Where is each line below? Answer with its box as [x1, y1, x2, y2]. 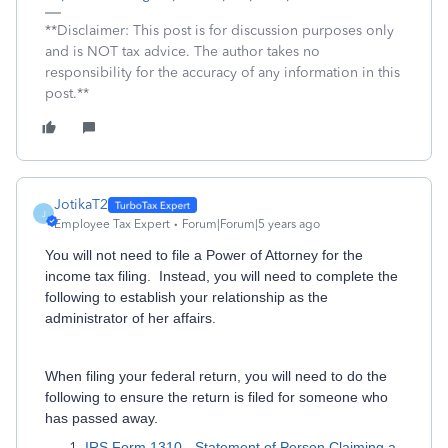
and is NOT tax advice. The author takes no [45, 43, 320, 60]
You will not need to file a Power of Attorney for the [45, 247, 363, 263]
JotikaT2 [54, 196, 108, 213]
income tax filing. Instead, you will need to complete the [45, 268, 398, 284]
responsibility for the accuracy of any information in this [45, 64, 400, 81]
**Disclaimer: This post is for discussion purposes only [45, 22, 394, 39]
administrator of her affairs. [45, 310, 216, 326]
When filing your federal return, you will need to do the [45, 368, 387, 384]
